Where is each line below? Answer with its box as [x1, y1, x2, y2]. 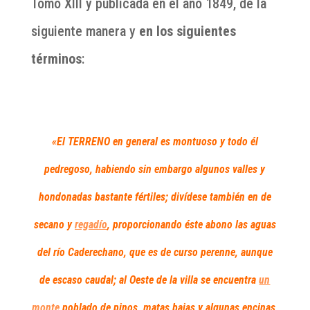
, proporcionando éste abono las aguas [107, 218, 276, 232]
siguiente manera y [30, 23, 136, 40]
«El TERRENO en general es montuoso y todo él [51, 135, 258, 149]
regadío [74, 218, 107, 232]
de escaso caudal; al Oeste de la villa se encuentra [39, 273, 259, 287]
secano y [33, 218, 75, 232]
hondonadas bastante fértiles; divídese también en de [38, 190, 271, 204]
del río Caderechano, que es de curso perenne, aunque [37, 246, 273, 259]
